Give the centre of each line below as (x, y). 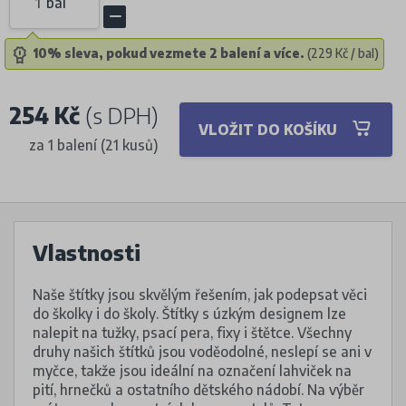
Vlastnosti (87, 252)
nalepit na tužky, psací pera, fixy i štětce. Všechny (192, 332)
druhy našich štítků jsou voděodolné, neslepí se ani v (202, 351)
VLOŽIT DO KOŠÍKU (268, 130)
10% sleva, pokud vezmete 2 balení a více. (169, 53)
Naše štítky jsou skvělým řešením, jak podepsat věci (200, 294)
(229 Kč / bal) (342, 53)
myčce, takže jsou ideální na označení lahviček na (192, 370)
